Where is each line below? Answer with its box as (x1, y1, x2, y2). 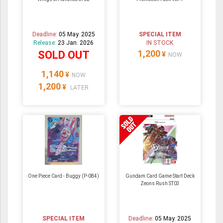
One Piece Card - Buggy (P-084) (28, 173, 100, 179)
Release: (33, 39, 58, 46)
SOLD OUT (37, 48, 90, 61)
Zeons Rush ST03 (140, 180, 180, 186)
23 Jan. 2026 (58, 39, 94, 46)
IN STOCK (146, 39, 174, 46)
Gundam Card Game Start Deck (125, 173, 195, 179)
